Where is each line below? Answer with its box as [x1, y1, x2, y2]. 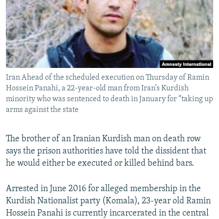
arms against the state [6, 106, 79, 114]
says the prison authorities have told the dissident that [6, 147, 206, 156]
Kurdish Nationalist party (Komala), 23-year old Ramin [6, 197, 211, 206]
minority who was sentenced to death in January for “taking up [6, 95, 213, 104]
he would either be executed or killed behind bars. [6, 159, 194, 169]
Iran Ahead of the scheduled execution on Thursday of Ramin [6, 74, 209, 82]
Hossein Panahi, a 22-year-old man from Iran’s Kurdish [6, 85, 189, 93]
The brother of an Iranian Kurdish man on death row [6, 134, 201, 144]
